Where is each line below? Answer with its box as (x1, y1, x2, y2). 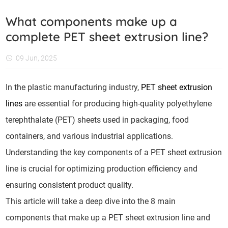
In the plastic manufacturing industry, (6, 82, 141, 92)
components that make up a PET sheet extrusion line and (6, 213, 211, 222)
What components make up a (6, 14, 178, 29)
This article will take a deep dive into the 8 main (6, 196, 176, 206)
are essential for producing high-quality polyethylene (22, 99, 212, 108)
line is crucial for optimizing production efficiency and (6, 164, 198, 174)
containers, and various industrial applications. (6, 131, 174, 141)
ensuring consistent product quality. (6, 180, 138, 190)
